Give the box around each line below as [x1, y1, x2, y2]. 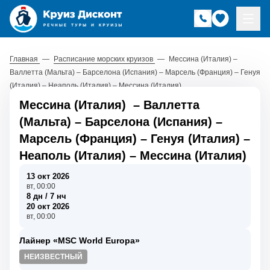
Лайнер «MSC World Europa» [19, 235, 140, 245]
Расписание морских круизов [54, 54, 155, 63]
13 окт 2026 [27, 171, 69, 181]
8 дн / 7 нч [27, 191, 66, 201]
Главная [10, 54, 40, 63]
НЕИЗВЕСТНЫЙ [24, 252, 83, 261]
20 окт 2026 [27, 201, 69, 211]
